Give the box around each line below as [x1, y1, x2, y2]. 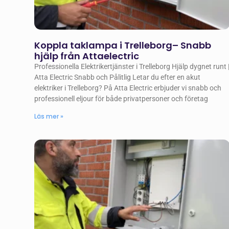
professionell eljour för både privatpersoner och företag [34, 95, 209, 103]
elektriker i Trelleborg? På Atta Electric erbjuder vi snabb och [34, 84, 222, 93]
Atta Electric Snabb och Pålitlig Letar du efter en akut [34, 73, 201, 82]
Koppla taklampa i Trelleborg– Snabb [34, 39, 212, 52]
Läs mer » [34, 112, 64, 121]
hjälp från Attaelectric [34, 50, 140, 63]
